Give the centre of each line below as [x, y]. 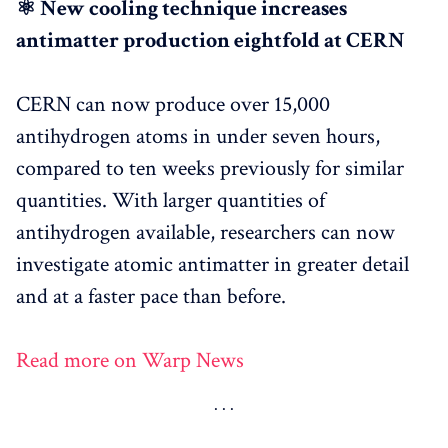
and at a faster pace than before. [151, 296]
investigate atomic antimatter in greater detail [212, 264]
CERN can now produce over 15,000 [173, 104]
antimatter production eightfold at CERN [210, 40]
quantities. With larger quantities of [170, 200]
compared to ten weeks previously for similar [210, 168]
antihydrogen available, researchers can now [205, 232]
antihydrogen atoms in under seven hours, [198, 136]
